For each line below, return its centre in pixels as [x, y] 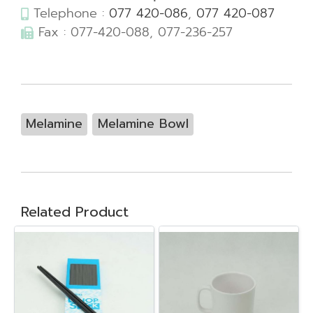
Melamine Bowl [143, 124]
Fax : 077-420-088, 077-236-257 [133, 32]
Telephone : [69, 13]
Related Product [75, 212]
